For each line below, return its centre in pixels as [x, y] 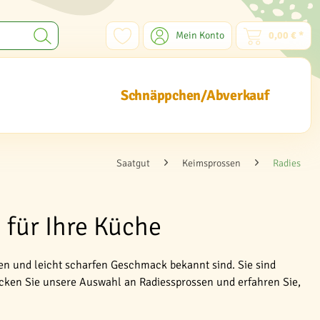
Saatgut [133, 163]
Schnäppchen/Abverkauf [195, 95]
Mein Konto [200, 35]
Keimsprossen [211, 163]
